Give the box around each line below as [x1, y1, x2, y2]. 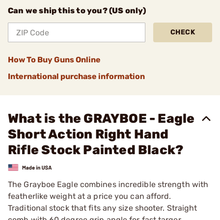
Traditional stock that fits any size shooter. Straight [8, 203, 197, 213]
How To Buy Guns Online [8, 55, 101, 64]
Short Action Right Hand [8, 127, 169, 142]
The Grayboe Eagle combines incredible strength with [8, 179, 209, 189]
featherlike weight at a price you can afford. [8, 191, 171, 201]
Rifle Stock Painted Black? [8, 142, 184, 158]
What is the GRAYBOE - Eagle [8, 111, 195, 126]
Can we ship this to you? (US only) [8, 6, 146, 15]
